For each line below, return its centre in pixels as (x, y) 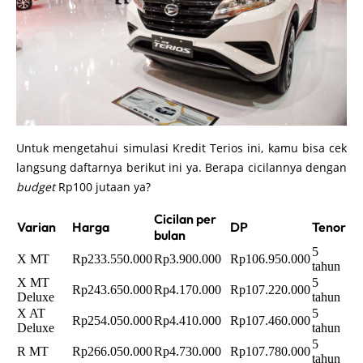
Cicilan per (185, 219)
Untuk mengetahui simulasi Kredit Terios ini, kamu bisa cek (181, 148)
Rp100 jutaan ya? (105, 187)
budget (37, 187)
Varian (36, 227)
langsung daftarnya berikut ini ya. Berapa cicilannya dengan (181, 168)
